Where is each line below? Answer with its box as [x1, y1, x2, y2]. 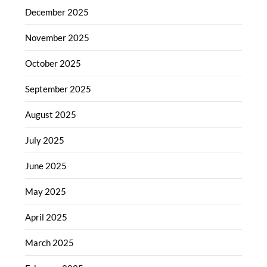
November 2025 [25, 32, 90, 43]
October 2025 [25, 57, 82, 69]
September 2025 [25, 83, 92, 94]
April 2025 [25, 211, 68, 222]
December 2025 [25, 6, 89, 17]
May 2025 [25, 185, 67, 197]
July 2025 [25, 134, 65, 145]
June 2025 [25, 160, 67, 171]
